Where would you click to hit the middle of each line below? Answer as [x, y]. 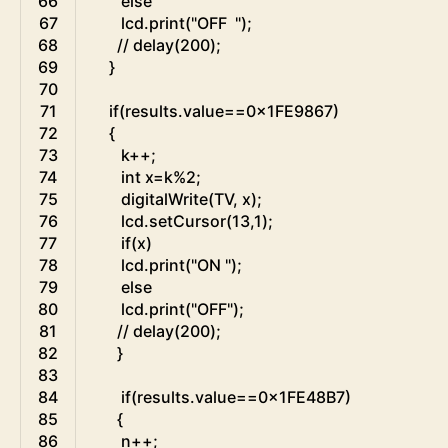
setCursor [187, 221]
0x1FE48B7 [301, 397]
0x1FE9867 [289, 111]
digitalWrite [164, 199]
